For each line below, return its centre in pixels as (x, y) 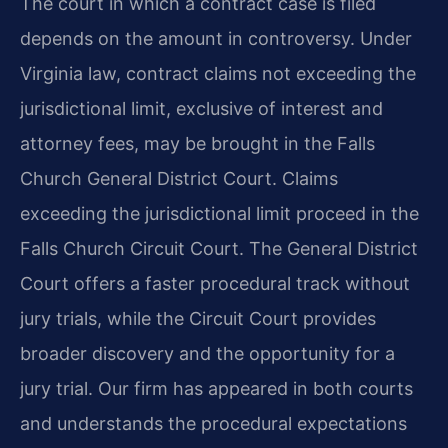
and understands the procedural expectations (213, 423)
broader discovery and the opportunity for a (207, 353)
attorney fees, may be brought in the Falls (197, 143)
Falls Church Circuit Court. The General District (219, 248)
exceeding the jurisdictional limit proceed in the (219, 213)
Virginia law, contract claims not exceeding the (218, 73)
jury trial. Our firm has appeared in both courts (216, 388)
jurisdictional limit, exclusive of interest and (201, 108)
